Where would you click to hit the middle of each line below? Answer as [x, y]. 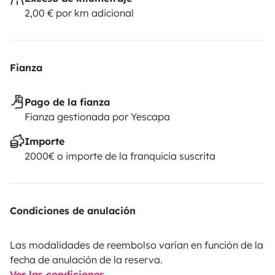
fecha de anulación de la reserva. [86, 259]
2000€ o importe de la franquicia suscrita [120, 156]
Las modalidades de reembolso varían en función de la [137, 245]
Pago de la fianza [67, 102]
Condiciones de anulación [73, 210]
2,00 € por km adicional [79, 13]
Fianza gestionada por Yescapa [97, 116]
